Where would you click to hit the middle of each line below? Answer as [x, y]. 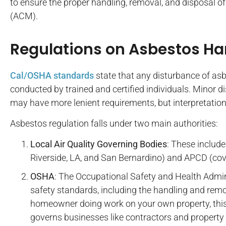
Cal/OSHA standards [52, 75]
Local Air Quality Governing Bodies [99, 144]
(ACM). [24, 16]
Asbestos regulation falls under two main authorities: [114, 123]
